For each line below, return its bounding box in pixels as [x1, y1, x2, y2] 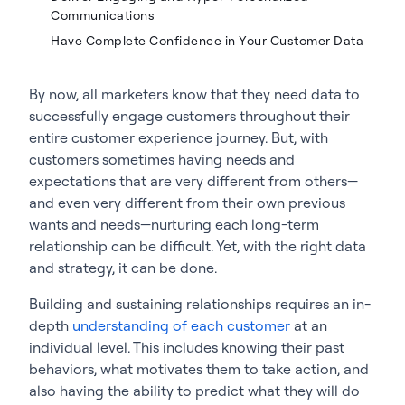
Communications [51, 6, 155, 24]
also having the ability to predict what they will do [29, 381, 360, 400]
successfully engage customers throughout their [29, 106, 350, 125]
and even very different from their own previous [29, 193, 345, 212]
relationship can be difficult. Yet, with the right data [29, 236, 366, 255]
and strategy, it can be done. [29, 258, 217, 277]
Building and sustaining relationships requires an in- [29, 294, 371, 313]
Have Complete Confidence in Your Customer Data [51, 32, 363, 49]
